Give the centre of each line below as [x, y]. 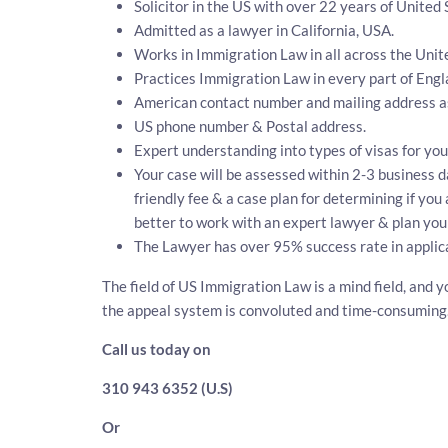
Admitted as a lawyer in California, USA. [264, 30]
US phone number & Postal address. [250, 126]
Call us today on [158, 349]
